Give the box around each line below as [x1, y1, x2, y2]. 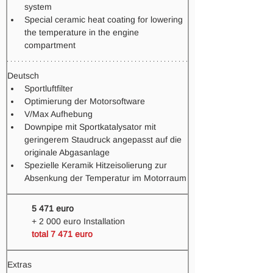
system [24, 2, 52, 12]
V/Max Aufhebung [24, 109, 93, 119]
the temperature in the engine [24, 27, 141, 37]
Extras [7, 260, 32, 269]
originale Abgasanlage [24, 147, 110, 157]
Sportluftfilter [24, 83, 73, 93]
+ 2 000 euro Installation [32, 216, 125, 226]
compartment [24, 40, 76, 50]
